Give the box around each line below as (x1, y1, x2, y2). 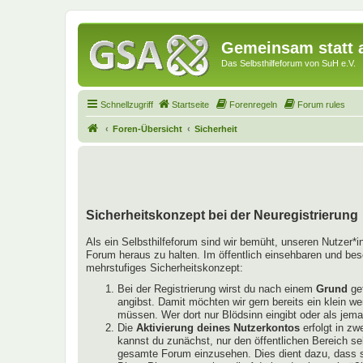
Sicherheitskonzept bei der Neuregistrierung (86, 207, 358, 222)
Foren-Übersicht (113, 123, 182, 134)
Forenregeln (229, 99, 277, 109)
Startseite (172, 99, 209, 109)
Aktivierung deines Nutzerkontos (136, 321, 300, 334)
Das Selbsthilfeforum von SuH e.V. (221, 58, 356, 68)
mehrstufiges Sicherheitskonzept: (86, 261, 243, 274)
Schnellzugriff (100, 99, 153, 109)
